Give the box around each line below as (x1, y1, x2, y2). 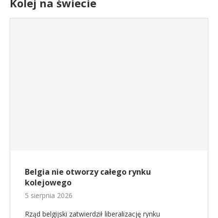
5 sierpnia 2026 (25, 190, 73, 200)
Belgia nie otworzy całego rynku (25, 166, 151, 177)
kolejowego (25, 177, 72, 188)
